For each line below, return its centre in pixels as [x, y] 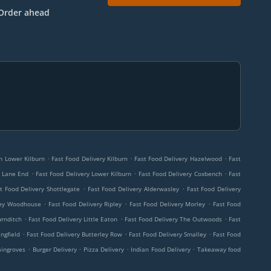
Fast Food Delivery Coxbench [180, 174]
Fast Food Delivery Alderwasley [133, 189]
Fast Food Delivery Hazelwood [178, 158]
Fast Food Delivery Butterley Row [74, 234]
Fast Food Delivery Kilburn [90, 158]
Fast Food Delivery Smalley [168, 234]
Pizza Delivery [105, 249]
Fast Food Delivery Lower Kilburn [84, 174]
